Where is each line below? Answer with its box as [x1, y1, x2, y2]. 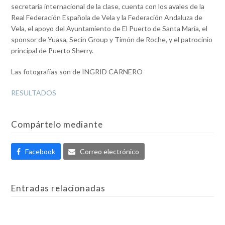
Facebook [25, 147, 55, 156]
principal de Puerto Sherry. [11, 46, 94, 55]
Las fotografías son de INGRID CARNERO [11, 67, 143, 76]
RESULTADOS [11, 88, 57, 97]
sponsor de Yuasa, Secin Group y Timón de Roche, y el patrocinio [11, 35, 213, 44]
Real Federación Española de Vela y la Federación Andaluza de [11, 13, 203, 22]
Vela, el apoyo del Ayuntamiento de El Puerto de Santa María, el [11, 24, 208, 33]
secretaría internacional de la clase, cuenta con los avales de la [11, 2, 205, 11]
